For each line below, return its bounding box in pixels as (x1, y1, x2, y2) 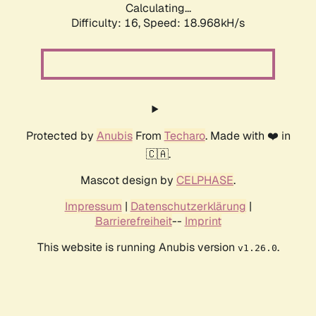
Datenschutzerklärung (130, 199, 246, 214)
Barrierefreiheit (95, 214, 172, 229)
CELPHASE (176, 173, 233, 188)
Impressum (64, 199, 122, 214)
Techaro (164, 128, 205, 144)
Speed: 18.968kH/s (143, 16, 245, 31)
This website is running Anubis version (37, 240, 238, 255)
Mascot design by (80, 173, 176, 188)
